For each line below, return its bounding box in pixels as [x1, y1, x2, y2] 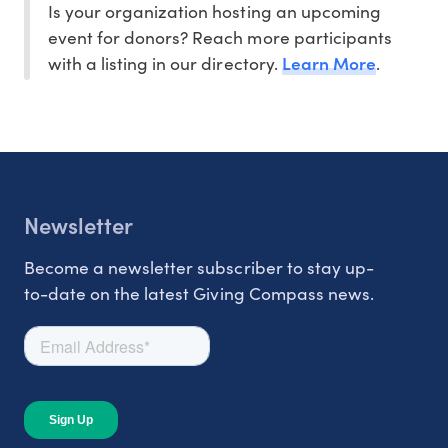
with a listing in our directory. [48, 50, 282, 75]
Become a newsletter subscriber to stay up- [24, 254, 374, 279]
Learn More [281, 49, 376, 75]
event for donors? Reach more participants [48, 24, 392, 49]
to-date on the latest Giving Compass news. [24, 280, 374, 305]
